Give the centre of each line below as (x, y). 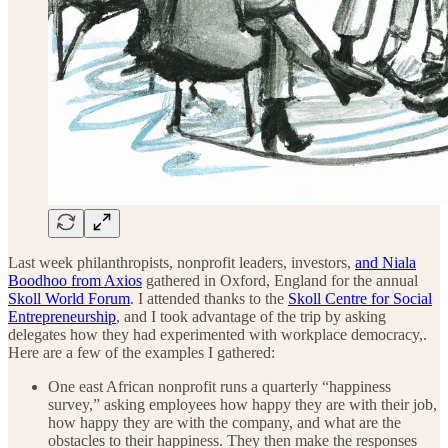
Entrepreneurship (62, 316)
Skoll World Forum (69, 298)
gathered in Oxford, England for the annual (280, 280)
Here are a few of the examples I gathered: (141, 352)
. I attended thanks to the (209, 298)
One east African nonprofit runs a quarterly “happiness (219, 386)
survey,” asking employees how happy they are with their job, (242, 404)
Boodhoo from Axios (75, 280)
